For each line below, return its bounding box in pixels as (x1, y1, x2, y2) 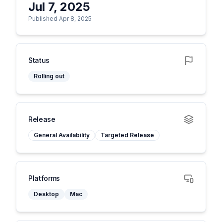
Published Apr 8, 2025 (28, 15, 92, 22)
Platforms (28, 174, 60, 182)
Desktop (34, 190, 59, 198)
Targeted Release (101, 131, 154, 139)
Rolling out (34, 72, 64, 80)
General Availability (34, 131, 90, 139)
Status (28, 56, 50, 64)
